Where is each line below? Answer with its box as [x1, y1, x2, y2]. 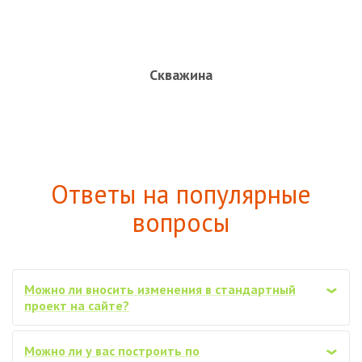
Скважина [149, 65, 213, 85]
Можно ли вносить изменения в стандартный [24, 281, 296, 298]
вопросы [133, 205, 229, 240]
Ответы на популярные [51, 177, 311, 212]
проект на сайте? [24, 297, 129, 314]
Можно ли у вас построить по [24, 343, 200, 360]
